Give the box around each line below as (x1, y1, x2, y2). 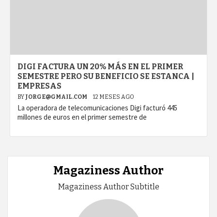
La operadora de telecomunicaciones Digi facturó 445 (17, 103, 177, 113)
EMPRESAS (17, 81, 62, 91)
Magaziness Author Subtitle (58, 182, 159, 192)
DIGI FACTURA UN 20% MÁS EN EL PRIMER (17, 62, 183, 72)
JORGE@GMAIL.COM (25, 93, 88, 101)
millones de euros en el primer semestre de (17, 112, 147, 122)
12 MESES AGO (93, 93, 134, 101)
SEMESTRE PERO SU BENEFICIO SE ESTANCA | (17, 72, 194, 81)
